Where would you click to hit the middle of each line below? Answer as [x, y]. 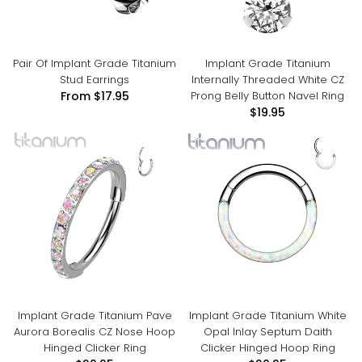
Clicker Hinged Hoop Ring [267, 348]
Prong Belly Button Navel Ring [267, 96]
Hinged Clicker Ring [95, 348]
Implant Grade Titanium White [267, 316]
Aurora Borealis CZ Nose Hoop [95, 332]
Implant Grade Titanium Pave [95, 316]
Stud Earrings [95, 80]
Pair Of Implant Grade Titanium [95, 63]
